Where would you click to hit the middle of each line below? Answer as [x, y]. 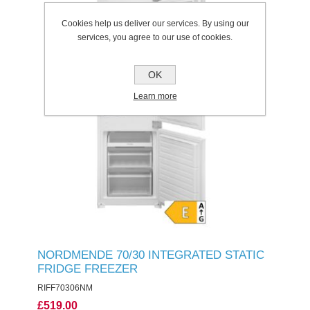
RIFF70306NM [65, 288]
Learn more [155, 96]
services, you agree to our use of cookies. [155, 37]
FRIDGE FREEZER [87, 269]
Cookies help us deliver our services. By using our [155, 23]
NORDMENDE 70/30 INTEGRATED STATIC [151, 255]
